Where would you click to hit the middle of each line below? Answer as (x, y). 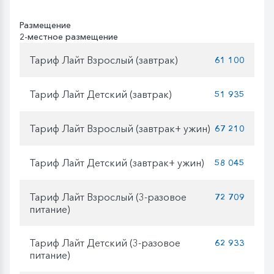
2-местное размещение (69, 37)
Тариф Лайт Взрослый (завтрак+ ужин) (120, 128)
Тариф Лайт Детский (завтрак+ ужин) (117, 162)
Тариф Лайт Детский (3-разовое (105, 243)
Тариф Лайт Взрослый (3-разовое (108, 197)
